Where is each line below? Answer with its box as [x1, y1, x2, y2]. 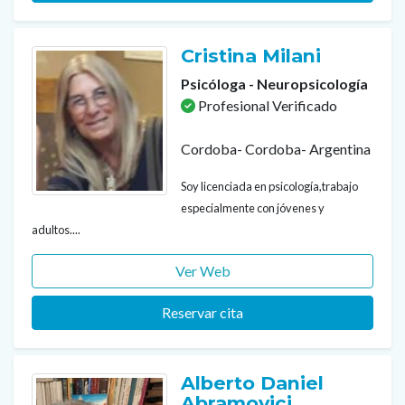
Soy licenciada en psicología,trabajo [181, 178, 358, 193]
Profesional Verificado [195, 96, 337, 114]
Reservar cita [162, 303, 243, 321]
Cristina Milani [181, 43, 326, 67]
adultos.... [32, 221, 80, 237]
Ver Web [174, 261, 231, 279]
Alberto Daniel [181, 371, 324, 394]
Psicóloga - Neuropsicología [181, 74, 368, 92]
